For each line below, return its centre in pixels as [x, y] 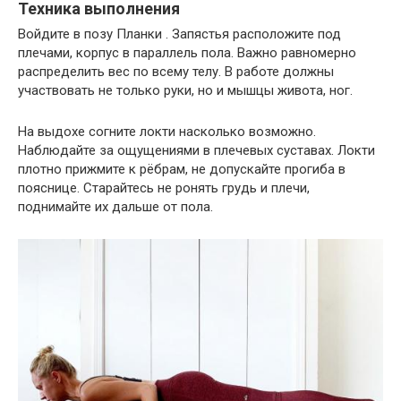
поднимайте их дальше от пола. [115, 206]
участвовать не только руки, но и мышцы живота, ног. [185, 90]
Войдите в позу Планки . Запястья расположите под [179, 34]
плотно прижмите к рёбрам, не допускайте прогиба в [182, 169]
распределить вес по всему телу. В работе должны [176, 71]
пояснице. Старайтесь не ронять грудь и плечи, [164, 188]
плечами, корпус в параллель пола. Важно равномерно [187, 52]
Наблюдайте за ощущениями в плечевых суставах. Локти [196, 150]
